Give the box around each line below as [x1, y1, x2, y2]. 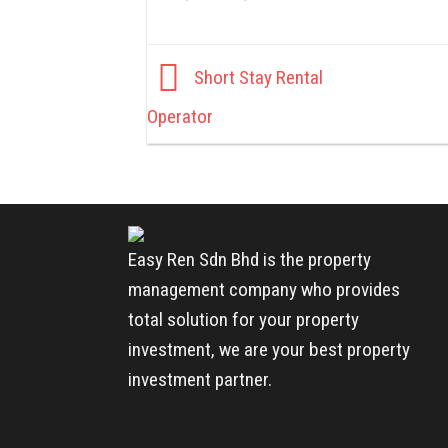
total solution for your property [127, 308, 359, 332]
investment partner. [127, 368, 272, 392]
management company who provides [127, 278, 400, 302]
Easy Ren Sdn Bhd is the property [127, 248, 371, 272]
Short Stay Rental [190, 66, 323, 90]
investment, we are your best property [127, 338, 410, 362]
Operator [147, 105, 213, 129]
